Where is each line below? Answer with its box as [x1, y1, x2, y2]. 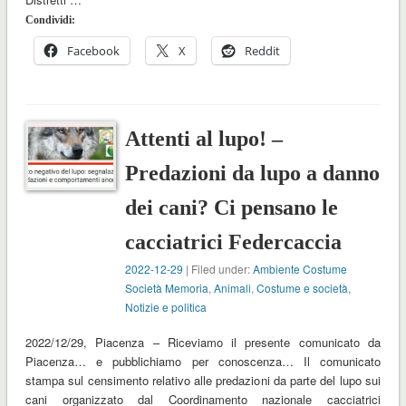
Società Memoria [125, 280, 209, 296]
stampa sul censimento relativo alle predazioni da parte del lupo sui [24, 372, 382, 390]
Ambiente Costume [253, 261, 348, 277]
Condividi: [24, 14, 75, 27]
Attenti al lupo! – [125, 127, 284, 151]
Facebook [66, 43, 120, 60]
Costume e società [256, 280, 349, 296]
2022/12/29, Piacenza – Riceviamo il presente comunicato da [24, 333, 382, 352]
